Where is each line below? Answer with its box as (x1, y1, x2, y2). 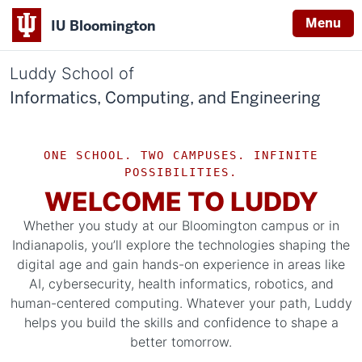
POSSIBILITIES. (124, 166, 238, 179)
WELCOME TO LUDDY (44, 186, 318, 217)
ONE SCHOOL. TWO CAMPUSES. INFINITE (44, 149, 318, 162)
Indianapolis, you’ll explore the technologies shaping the (12, 237, 350, 253)
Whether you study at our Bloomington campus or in (23, 217, 339, 234)
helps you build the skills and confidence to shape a (23, 314, 339, 330)
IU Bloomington (51, 16, 156, 35)
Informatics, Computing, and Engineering (10, 87, 321, 108)
